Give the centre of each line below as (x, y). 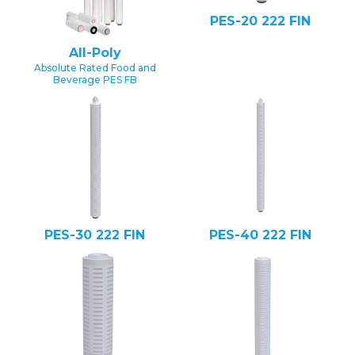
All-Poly (95, 52)
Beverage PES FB (95, 79)
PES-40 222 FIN (260, 235)
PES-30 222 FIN (95, 235)
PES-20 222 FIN (260, 21)
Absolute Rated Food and (95, 67)
